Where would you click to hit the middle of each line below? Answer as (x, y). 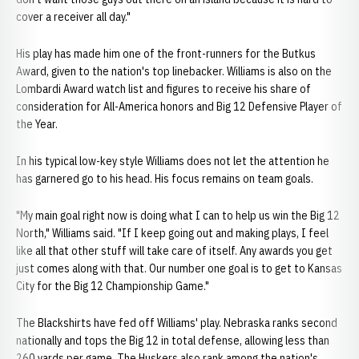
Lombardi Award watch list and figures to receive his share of (163, 89)
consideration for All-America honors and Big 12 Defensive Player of (179, 107)
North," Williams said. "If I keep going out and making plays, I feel (172, 233)
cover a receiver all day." (73, 17)
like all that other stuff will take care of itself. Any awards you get (174, 251)
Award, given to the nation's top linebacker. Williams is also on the (174, 71)
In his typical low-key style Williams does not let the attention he (173, 161)
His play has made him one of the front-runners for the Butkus (166, 54)
